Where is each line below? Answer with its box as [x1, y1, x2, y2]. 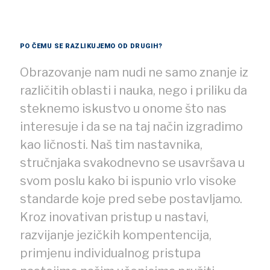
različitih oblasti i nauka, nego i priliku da [19, 83, 247, 98]
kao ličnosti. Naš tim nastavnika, [19, 137, 202, 152]
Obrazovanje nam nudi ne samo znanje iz [19, 64, 248, 80]
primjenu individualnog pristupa [19, 245, 201, 260]
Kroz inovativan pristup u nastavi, [19, 209, 209, 224]
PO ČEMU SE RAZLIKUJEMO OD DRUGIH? [19, 42, 162, 50]
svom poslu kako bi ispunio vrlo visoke [19, 173, 236, 188]
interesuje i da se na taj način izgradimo [19, 119, 243, 134]
